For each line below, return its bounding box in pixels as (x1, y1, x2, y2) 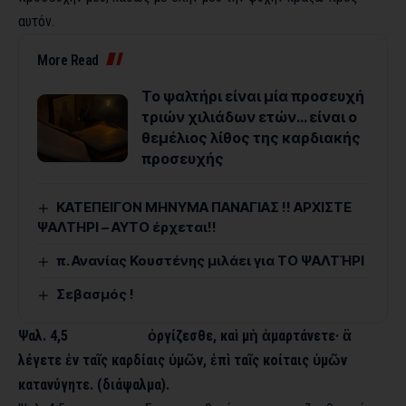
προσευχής (141, 150, 224, 169)
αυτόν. (18, 13, 54, 31)
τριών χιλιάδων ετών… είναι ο (141, 108, 357, 127)
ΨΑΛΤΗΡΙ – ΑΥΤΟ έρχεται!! (37, 218, 217, 237)
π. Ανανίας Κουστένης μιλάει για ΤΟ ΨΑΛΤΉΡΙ (56, 252, 365, 270)
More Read (37, 52, 99, 70)
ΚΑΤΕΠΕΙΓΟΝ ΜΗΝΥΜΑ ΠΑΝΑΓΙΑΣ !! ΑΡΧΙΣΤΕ (56, 198, 353, 217)
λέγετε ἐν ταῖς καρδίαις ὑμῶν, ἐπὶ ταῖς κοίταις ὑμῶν (18, 352, 347, 370)
